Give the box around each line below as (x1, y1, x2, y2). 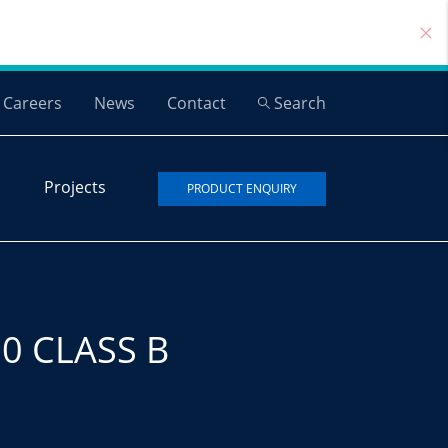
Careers (3, 92, 62, 114)
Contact (167, 92, 226, 114)
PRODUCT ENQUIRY (187, 179, 297, 197)
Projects (44, 175, 106, 198)
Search (274, 92, 326, 114)
